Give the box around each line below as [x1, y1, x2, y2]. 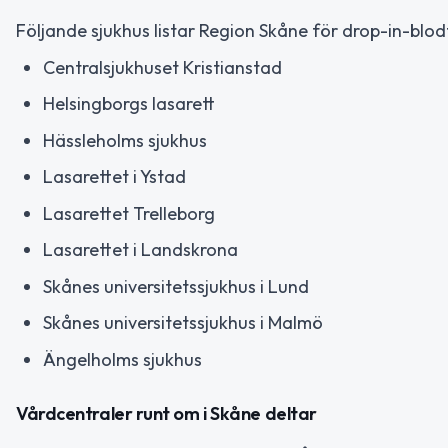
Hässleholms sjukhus [43, 128, 207, 152]
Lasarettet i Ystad [43, 165, 186, 189]
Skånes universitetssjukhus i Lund [43, 274, 309, 298]
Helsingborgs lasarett [43, 92, 215, 116]
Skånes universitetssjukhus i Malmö [43, 311, 323, 335]
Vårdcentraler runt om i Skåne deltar [16, 402, 317, 426]
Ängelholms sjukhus [43, 347, 202, 371]
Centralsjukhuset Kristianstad [43, 55, 282, 79]
